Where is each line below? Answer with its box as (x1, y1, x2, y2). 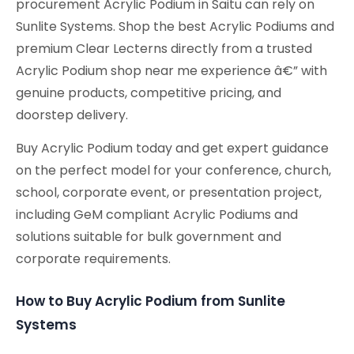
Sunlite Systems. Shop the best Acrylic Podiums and (16, 17, 334, 36)
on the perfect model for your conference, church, (16, 161, 331, 180)
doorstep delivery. (16, 106, 128, 125)
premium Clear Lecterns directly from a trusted (16, 40, 312, 58)
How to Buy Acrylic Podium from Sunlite (16, 292, 285, 311)
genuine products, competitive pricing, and (16, 84, 281, 103)
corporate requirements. (16, 250, 171, 269)
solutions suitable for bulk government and (16, 228, 281, 247)
